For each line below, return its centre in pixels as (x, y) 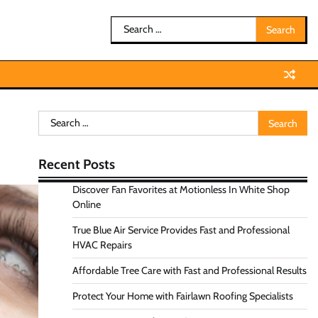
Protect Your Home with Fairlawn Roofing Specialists (182, 296)
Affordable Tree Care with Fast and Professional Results (189, 270)
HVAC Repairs (102, 245)
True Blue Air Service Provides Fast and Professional (181, 230)
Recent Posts (76, 164)
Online (86, 204)
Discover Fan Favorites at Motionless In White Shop (181, 190)
